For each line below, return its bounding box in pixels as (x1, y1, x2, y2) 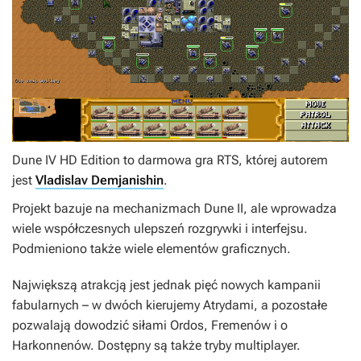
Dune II (204, 201, 243, 217)
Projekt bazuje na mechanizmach (12, 201, 204, 217)
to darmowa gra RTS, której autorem (120, 152, 328, 168)
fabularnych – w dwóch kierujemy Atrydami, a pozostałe (12, 297, 327, 313)
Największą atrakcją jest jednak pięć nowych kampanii (12, 277, 321, 293)
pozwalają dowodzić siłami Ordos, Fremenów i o (12, 317, 288, 334)
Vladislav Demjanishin (35, 172, 164, 189)
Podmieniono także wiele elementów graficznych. (12, 241, 291, 257)
